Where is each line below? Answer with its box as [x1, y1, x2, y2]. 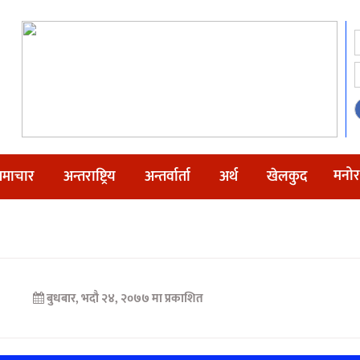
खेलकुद [267, 165, 307, 189]
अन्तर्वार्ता [145, 165, 190, 189]
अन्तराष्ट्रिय [63, 165, 116, 189]
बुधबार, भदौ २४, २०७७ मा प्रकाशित [44, 288, 204, 309]
